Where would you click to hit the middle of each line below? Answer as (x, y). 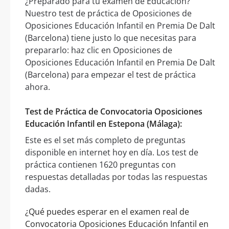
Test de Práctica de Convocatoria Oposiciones (114, 111)
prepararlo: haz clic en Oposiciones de (99, 50)
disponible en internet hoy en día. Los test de (112, 152)
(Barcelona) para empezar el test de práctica (110, 74)
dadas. (38, 189)
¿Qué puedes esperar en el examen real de (107, 211)
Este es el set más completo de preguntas (105, 140)
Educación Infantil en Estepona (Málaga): (104, 123)
